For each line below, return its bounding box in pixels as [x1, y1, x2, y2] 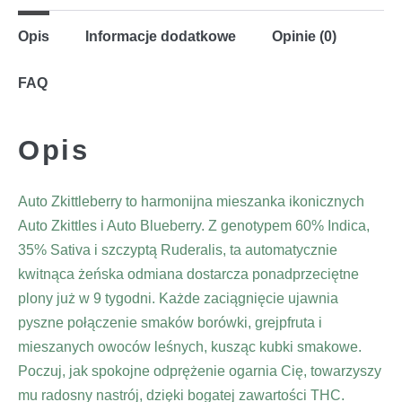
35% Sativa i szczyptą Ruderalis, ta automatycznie [18, 241, 337, 258]
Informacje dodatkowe [85, 28, 236, 44]
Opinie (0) [272, 28, 336, 44]
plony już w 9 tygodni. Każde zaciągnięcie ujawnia [18, 290, 338, 306]
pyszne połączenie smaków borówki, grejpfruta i [18, 314, 322, 330]
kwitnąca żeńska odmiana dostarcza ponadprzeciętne [18, 266, 359, 282]
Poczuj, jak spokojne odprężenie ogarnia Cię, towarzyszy [18, 363, 381, 379]
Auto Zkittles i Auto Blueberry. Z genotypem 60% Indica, [18, 217, 370, 233]
